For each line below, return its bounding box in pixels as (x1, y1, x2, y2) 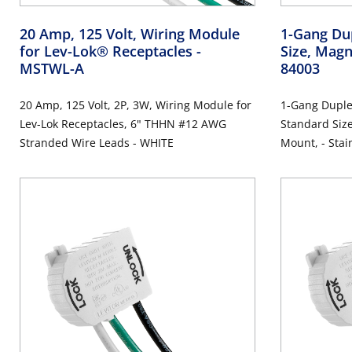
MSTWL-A (20, 58, 84, 78)
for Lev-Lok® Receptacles (20, 41, 196, 60)
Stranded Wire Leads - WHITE (20, 134, 174, 150)
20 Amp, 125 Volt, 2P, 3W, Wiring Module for (20, 97, 251, 112)
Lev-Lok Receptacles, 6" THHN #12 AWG (20, 115, 226, 131)
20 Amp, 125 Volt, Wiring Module (20, 24, 240, 43)
